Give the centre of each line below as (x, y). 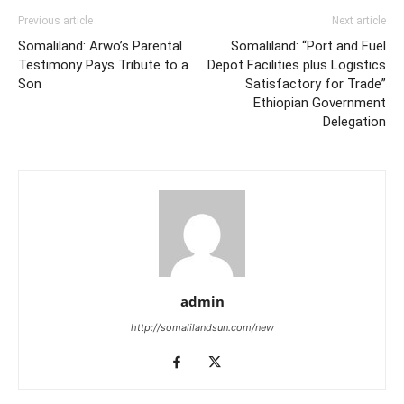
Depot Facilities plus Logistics (297, 65)
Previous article (55, 21)
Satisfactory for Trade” (316, 84)
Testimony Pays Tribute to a (103, 65)
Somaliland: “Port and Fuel (308, 46)
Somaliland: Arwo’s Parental (100, 46)
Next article (359, 21)
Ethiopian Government (320, 103)
